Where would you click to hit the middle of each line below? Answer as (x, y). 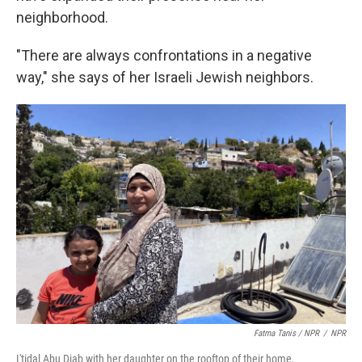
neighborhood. (62, 17)
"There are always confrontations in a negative (164, 55)
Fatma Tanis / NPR (286, 333)
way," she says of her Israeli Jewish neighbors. (165, 77)
